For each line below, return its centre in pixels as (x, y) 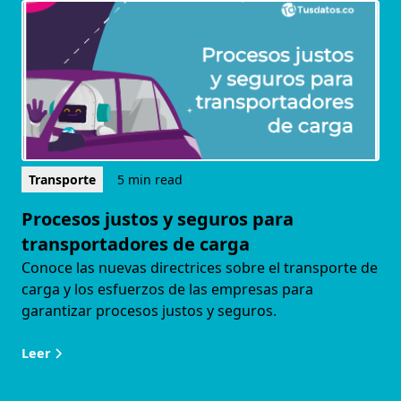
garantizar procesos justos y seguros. (149, 311)
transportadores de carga (136, 244)
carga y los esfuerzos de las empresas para (167, 290)
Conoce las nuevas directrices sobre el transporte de (200, 268)
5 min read (150, 180)
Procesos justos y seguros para (158, 219)
